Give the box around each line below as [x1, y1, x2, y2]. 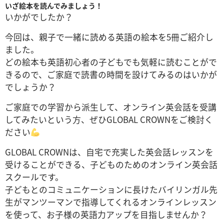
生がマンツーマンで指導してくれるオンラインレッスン [5, 195, 216, 208]
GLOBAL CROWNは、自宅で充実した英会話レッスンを [5, 145, 213, 158]
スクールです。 [5, 170, 63, 183]
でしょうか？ [5, 80, 56, 93]
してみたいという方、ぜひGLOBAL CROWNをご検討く [5, 113, 213, 125]
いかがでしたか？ [5, 10, 73, 23]
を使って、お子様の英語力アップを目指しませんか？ [5, 208, 207, 220]
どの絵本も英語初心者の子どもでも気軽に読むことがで [5, 55, 217, 68]
